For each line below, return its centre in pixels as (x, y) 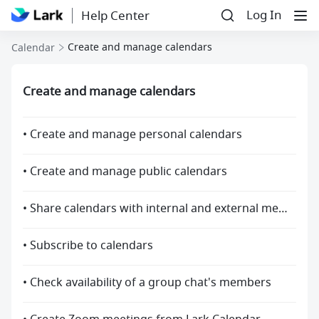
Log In (264, 15)
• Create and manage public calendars (125, 172)
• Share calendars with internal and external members (283, 209)
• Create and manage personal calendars (132, 135)
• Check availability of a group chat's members (147, 283)
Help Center (115, 16)
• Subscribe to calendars (88, 246)
